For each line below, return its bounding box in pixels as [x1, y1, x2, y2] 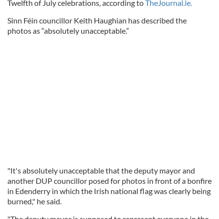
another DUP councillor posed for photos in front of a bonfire [7, 176, 212, 186]
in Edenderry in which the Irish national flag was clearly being [7, 186, 211, 196]
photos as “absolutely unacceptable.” [7, 26, 129, 35]
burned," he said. [7, 197, 62, 206]
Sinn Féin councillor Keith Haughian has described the [7, 16, 187, 25]
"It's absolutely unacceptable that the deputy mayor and [7, 166, 195, 175]
